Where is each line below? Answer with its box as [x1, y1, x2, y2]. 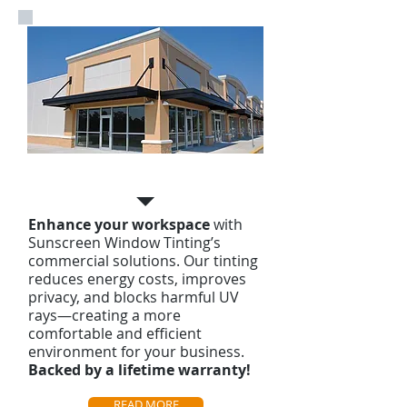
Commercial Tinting [36, 160, 191, 189]
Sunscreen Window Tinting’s [28, 233, 221, 253]
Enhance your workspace [28, 214, 210, 234]
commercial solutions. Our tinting [28, 251, 258, 271]
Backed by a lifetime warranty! [28, 360, 251, 380]
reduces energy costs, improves [28, 269, 246, 289]
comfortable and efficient [28, 323, 202, 343]
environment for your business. [28, 342, 244, 362]
